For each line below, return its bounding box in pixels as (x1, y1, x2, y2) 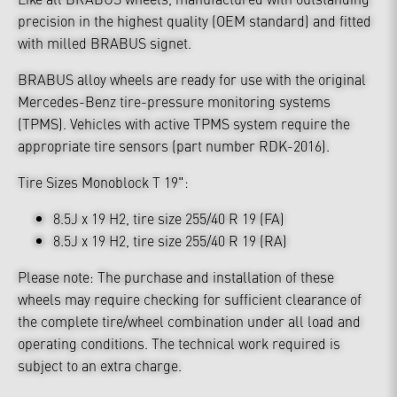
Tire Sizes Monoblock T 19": (18, 172, 189, 191)
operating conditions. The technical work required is (18, 333, 340, 353)
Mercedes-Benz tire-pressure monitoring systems (18, 91, 331, 111)
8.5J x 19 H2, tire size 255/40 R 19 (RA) (53, 230, 287, 250)
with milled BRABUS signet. (18, 33, 191, 52)
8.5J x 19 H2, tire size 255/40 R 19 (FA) (53, 208, 284, 228)
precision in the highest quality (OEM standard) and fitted (18, 11, 371, 30)
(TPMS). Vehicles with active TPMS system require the (18, 113, 350, 133)
